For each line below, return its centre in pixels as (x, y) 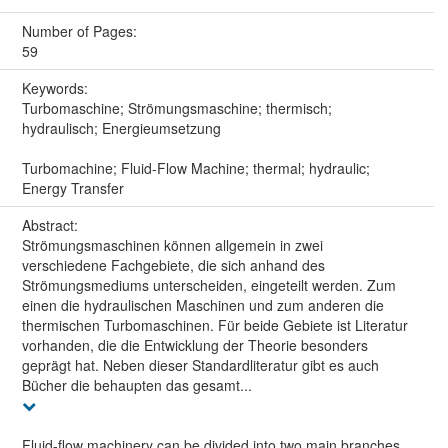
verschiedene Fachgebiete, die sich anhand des (173, 264)
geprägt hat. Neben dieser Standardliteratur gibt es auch (200, 364)
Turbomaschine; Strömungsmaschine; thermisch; (176, 107)
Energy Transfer (72, 187)
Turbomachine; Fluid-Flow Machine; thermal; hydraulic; (195, 167)
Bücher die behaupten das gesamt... (136, 384)
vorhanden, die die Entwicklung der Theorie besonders (194, 344)
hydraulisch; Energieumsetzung (121, 127)
